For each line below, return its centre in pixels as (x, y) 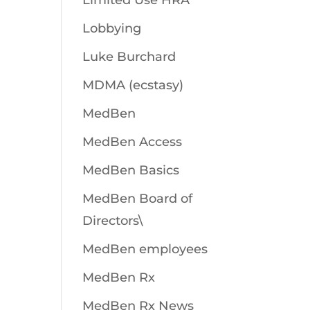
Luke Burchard (129, 57)
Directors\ (113, 221)
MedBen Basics (131, 170)
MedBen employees (145, 249)
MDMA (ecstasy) (133, 85)
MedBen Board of (138, 199)
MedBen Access (133, 142)
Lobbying (112, 28)
